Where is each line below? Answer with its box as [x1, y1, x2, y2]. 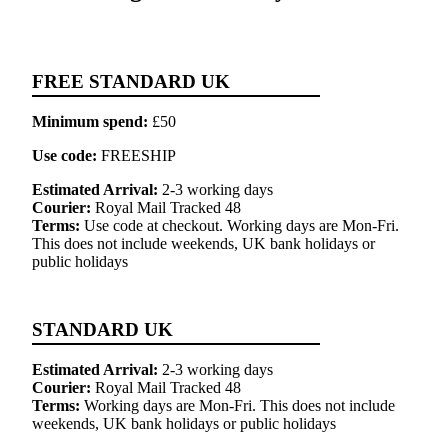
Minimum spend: [32, 112, 148, 130]
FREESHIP [97, 146, 176, 164]
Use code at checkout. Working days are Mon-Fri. [84, 216, 399, 234]
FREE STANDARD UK [32, 70, 230, 92]
